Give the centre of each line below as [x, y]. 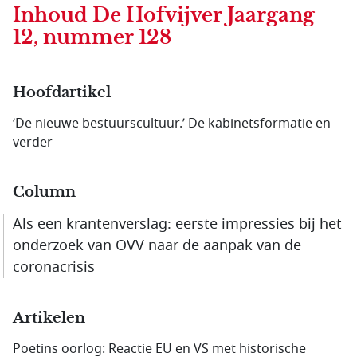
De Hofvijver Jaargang [204, 15]
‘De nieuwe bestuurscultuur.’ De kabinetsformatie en [172, 124]
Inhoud [53, 15]
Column [44, 192]
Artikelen [49, 318]
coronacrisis [54, 267]
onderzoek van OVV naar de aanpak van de [157, 245]
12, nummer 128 [92, 37]
